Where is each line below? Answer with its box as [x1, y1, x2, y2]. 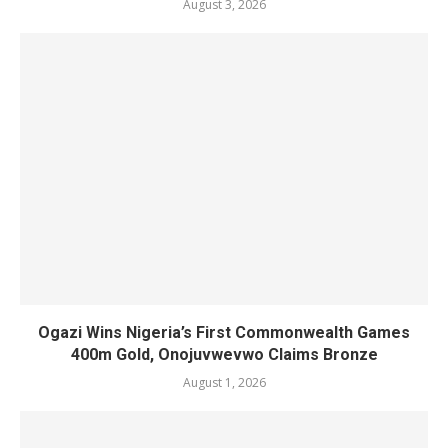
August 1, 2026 [182, 374, 266, 391]
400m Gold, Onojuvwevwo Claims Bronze [70, 345, 378, 364]
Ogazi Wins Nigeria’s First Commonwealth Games [38, 323, 410, 342]
